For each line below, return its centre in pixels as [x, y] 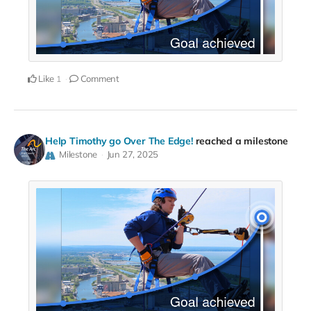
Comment [99, 79]
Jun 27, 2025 [133, 154]
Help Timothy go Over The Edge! [119, 141]
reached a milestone [242, 141]
